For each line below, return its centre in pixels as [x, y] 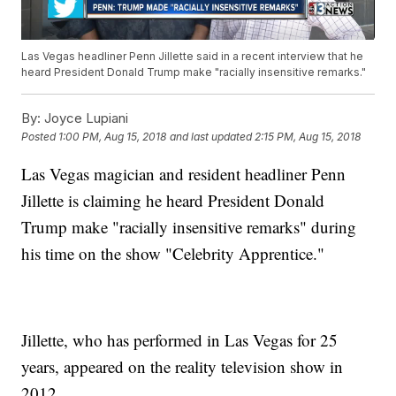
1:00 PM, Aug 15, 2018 [113, 137]
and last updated [211, 137]
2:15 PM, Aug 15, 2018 [308, 137]
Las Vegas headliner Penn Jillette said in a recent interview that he [193, 57]
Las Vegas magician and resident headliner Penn [184, 174]
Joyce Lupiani [85, 118]
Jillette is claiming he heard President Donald [173, 201]
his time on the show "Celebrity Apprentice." [173, 254]
